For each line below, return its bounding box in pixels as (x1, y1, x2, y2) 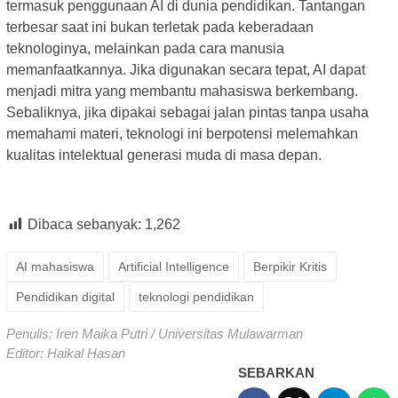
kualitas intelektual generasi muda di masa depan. (6, 147, 322, 163)
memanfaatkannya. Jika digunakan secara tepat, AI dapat (6, 61, 365, 77)
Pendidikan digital (16, 289, 115, 304)
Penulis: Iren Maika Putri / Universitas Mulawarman (6, 325, 303, 341)
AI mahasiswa (16, 259, 94, 274)
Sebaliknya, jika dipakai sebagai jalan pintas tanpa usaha (6, 104, 369, 120)
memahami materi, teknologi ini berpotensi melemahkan (6, 125, 358, 141)
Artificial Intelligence (118, 259, 229, 274)
